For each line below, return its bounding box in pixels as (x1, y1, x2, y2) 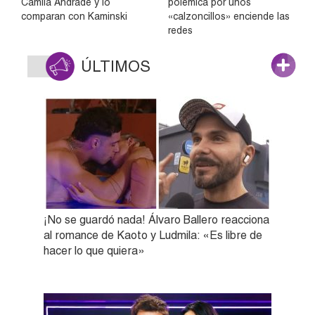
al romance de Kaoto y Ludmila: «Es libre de (44, 228, 262, 242)
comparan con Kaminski (21, 10, 127, 22)
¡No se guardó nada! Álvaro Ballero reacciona (44, 212, 269, 226)
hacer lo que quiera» (44, 243, 145, 257)
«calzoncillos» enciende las (168, 10, 290, 22)
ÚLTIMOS (81, 57, 150, 75)
